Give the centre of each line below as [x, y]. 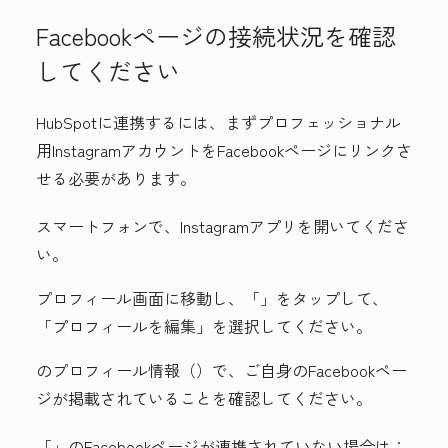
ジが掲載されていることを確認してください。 [204, 398]
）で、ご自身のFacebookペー [301, 370]
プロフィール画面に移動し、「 [148, 298]
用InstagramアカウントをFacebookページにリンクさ [224, 150]
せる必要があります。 [116, 178]
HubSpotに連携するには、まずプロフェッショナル [218, 122]
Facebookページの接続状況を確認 [216, 35]
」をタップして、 [324, 298]
